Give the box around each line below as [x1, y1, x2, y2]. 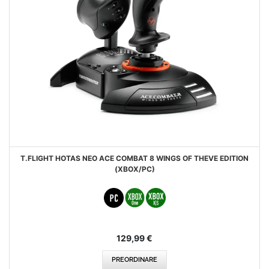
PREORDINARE [112, 256, 157, 264]
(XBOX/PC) [114, 165, 155, 174]
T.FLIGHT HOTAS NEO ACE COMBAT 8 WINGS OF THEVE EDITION [20, 154, 249, 163]
